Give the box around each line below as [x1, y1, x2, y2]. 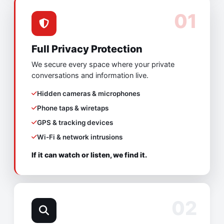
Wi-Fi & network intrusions [37, 133, 122, 141]
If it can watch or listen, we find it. [31, 150, 147, 159]
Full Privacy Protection [31, 43, 142, 55]
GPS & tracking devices [37, 118, 113, 127]
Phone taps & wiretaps [37, 104, 108, 112]
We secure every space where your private [31, 60, 174, 69]
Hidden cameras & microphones [37, 89, 140, 98]
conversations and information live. [31, 71, 148, 80]
